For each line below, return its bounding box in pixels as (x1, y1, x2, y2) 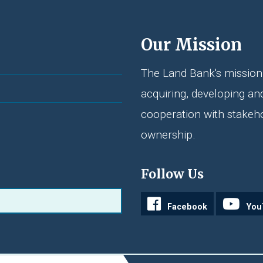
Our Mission (141, 33, 242, 55)
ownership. (141, 127, 195, 141)
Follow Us (141, 166, 204, 183)
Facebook (167, 201, 208, 212)
